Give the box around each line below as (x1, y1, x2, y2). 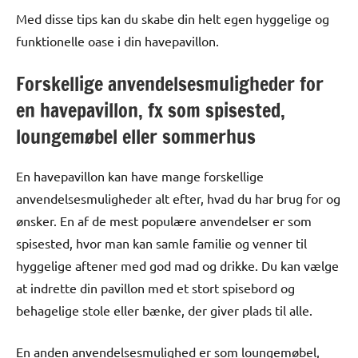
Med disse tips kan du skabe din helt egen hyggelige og (16, 10, 329, 26)
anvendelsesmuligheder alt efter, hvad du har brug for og (16, 189, 340, 206)
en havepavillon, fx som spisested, (16, 96, 285, 124)
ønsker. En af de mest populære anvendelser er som (16, 212, 312, 229)
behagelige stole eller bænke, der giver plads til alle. (16, 301, 312, 318)
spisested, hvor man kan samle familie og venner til (16, 234, 307, 251)
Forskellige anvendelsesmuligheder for (16, 70, 324, 97)
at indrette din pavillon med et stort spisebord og (16, 279, 295, 296)
